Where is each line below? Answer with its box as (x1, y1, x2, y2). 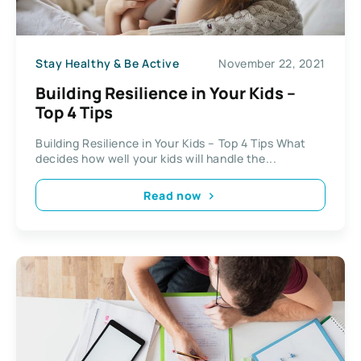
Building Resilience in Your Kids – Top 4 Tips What (35, 135, 306, 151)
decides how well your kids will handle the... (35, 151, 277, 167)
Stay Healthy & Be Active (35, 55, 180, 71)
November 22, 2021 (218, 55, 326, 71)
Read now (143, 187, 201, 203)
